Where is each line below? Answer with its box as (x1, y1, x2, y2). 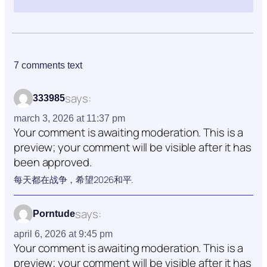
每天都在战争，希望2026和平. (14, 173, 134, 187)
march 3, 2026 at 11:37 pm (14, 113, 125, 124)
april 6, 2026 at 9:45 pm (14, 229, 113, 240)
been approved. (14, 154, 92, 170)
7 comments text (14, 60, 82, 71)
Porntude (33, 209, 75, 219)
